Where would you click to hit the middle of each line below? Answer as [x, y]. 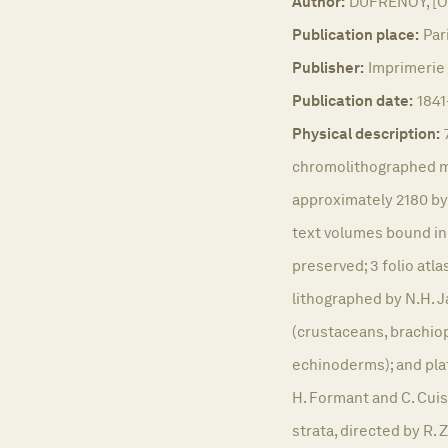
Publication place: [355, 34]
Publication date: [352, 100]
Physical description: [366, 133]
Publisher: [328, 67]
